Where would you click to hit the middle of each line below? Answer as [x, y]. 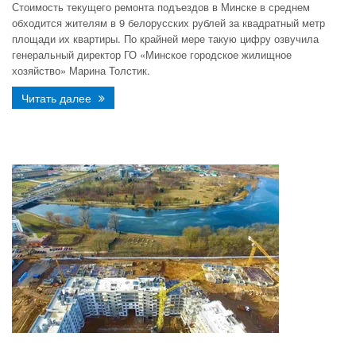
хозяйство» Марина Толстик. [81, 70]
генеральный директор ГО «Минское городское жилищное [152, 54]
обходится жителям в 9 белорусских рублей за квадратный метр [168, 23]
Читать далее [58, 98]
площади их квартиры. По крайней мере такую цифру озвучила [165, 39]
